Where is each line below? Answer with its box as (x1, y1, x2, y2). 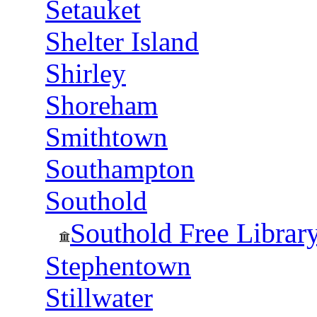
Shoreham (45, 90, 158, 120)
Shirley (45, 58, 126, 88)
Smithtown (45, 122, 168, 152)
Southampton (45, 154, 195, 184)
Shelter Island (45, 26, 199, 57)
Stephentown (45, 250, 191, 281)
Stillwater (45, 282, 153, 313)
